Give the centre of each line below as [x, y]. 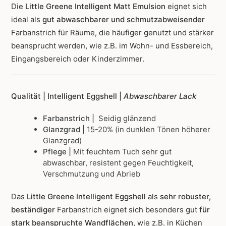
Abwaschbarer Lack [160, 96]
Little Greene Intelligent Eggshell [87, 197]
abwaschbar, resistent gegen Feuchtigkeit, [118, 163]
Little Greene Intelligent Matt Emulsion [95, 7]
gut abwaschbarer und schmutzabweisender [124, 20]
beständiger [34, 210]
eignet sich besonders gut [152, 210]
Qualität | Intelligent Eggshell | [67, 96]
